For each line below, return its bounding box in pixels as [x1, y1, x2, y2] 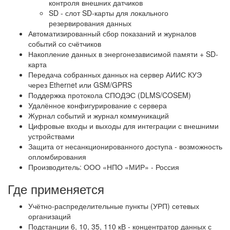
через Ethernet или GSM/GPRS [28, 80, 132, 90]
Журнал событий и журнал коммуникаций [28, 110, 169, 121]
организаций [28, 211, 71, 222]
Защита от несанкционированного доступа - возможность [28, 141, 222, 152]
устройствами [28, 131, 74, 142]
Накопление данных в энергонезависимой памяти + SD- [28, 49, 218, 60]
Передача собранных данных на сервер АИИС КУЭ [28, 69, 202, 80]
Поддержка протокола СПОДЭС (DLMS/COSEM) [28, 90, 191, 101]
